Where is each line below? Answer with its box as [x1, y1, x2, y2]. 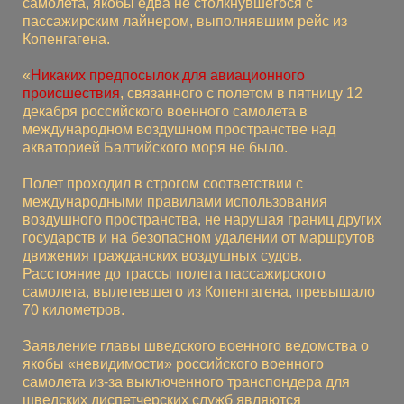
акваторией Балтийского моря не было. [23, 139, 288, 155]
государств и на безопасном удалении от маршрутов [23, 229, 375, 245]
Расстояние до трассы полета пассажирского [23, 265, 326, 281]
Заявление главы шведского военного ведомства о [23, 337, 369, 353]
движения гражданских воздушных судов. [23, 247, 302, 263]
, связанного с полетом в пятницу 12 [120, 85, 363, 101]
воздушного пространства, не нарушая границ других [23, 211, 381, 227]
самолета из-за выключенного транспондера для [23, 373, 350, 390]
